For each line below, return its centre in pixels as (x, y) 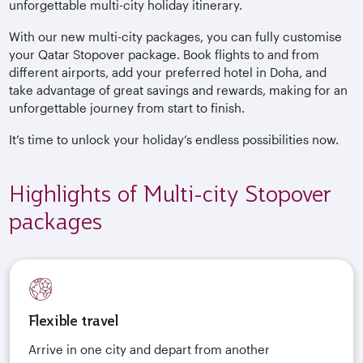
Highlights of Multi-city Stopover (171, 194)
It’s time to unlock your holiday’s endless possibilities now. (174, 140)
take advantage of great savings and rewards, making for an (179, 90)
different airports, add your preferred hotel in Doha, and (168, 73)
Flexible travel (73, 321)
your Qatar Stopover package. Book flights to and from (164, 55)
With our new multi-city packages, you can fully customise (176, 37)
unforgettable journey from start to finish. (127, 108)
